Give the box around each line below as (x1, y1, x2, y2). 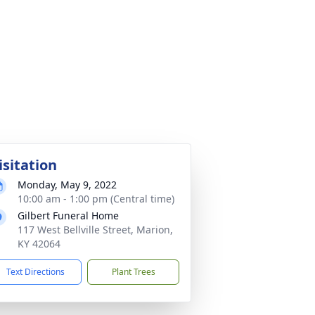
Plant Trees (111, 266, 155, 278)
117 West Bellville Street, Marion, (18, 223, 173, 236)
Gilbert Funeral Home (18, 209, 119, 222)
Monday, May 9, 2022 (18, 178, 117, 191)
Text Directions (6, 266, 65, 278)
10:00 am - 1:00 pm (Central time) (18, 192, 174, 205)
